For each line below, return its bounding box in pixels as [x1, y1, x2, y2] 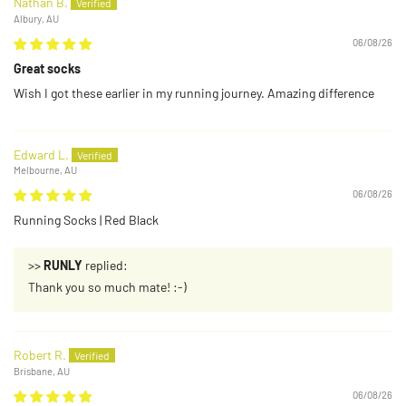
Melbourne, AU [14, 164, 77, 177]
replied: [82, 257, 128, 274]
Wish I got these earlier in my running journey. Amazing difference [14, 84, 374, 101]
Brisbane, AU [14, 364, 70, 377]
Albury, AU [14, 12, 59, 24]
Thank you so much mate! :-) [28, 279, 187, 295]
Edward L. [14, 146, 69, 162]
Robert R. [14, 347, 66, 363]
